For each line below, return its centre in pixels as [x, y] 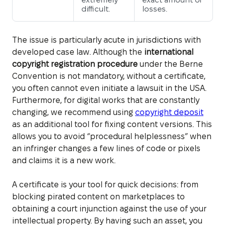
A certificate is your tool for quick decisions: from [105, 184]
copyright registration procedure [75, 64]
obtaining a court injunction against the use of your [109, 208]
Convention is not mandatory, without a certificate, [109, 76]
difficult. [96, 9]
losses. [155, 9]
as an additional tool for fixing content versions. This [112, 124]
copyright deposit [169, 112]
